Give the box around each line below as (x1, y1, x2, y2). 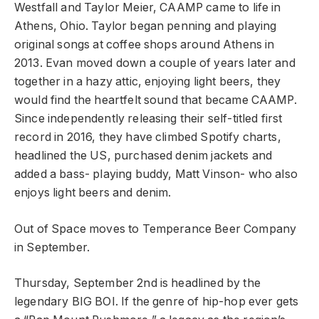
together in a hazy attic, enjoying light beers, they (14, 75, 281, 89)
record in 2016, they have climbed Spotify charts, (14, 130, 281, 145)
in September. (14, 240, 90, 254)
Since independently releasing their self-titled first (14, 112, 283, 126)
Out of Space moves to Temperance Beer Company (14, 221, 297, 236)
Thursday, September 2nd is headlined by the (14, 276, 261, 291)
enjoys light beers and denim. (14, 186, 172, 200)
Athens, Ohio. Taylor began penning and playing (14, 19, 277, 33)
